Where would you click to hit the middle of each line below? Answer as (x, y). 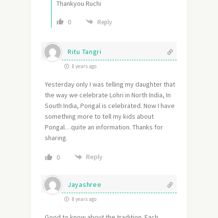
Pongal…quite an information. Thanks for (104, 127)
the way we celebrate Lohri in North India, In (108, 95)
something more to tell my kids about (99, 116)
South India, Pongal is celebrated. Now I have (110, 105)
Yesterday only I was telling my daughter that (110, 84)
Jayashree (85, 184)
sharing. (56, 137)
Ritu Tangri (85, 51)
